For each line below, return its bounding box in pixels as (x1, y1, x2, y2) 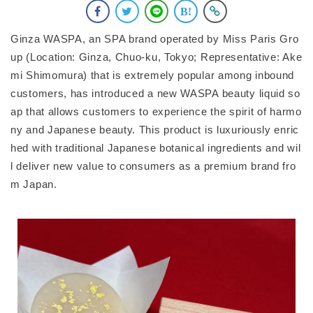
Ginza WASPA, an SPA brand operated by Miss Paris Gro (10, 33, 299, 45)
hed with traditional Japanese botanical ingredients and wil (10, 142, 301, 154)
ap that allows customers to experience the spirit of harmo (10, 105, 302, 117)
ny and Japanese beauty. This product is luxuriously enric (10, 124, 299, 136)
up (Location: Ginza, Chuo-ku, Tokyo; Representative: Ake (10, 51, 303, 63)
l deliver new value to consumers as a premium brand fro (10, 160, 296, 172)
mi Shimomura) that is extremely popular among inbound (10, 69, 295, 81)
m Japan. (10, 178, 57, 190)
